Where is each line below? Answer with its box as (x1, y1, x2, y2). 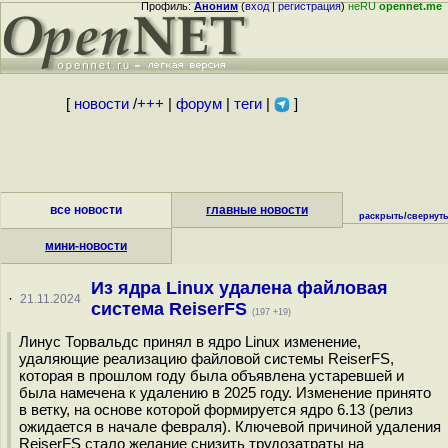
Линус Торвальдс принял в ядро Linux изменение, (19, 333, 361, 350)
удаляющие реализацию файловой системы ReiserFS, (19, 350, 394, 367)
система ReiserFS (90, 299, 252, 319)
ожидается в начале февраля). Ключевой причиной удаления (19, 418, 441, 435)
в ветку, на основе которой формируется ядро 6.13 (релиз (19, 401, 413, 418)
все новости (50, 203, 122, 217)
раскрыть (359, 211, 404, 221)
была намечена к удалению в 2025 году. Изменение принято (19, 384, 431, 401)
